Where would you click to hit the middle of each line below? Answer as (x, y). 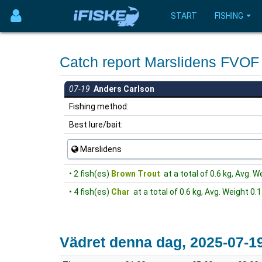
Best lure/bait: (95, 125)
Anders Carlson (122, 89)
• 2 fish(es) (90, 174)
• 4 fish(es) (90, 192)
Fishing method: (98, 106)
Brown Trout (136, 174)
